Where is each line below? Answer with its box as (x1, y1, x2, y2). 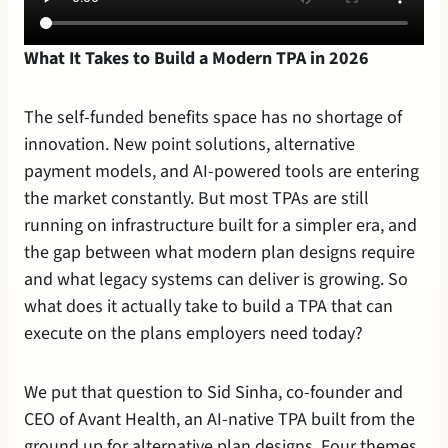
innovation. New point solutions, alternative (24, 131, 355, 157)
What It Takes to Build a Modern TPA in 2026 (24, 45, 369, 71)
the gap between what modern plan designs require (24, 239, 415, 265)
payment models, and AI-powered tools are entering (24, 158, 419, 184)
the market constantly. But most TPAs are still (24, 185, 369, 211)
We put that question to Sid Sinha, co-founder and (24, 379, 403, 405)
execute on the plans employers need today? (24, 320, 363, 346)
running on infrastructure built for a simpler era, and (24, 212, 417, 238)
